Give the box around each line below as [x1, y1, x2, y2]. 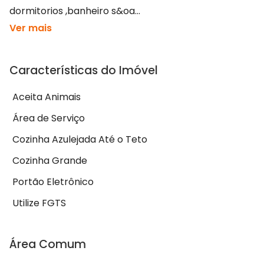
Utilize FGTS [12, 196, 66, 210]
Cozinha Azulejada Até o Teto [12, 133, 147, 147]
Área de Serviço [12, 111, 85, 126]
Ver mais [9, 21, 52, 35]
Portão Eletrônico [12, 175, 94, 189]
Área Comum [9, 236, 86, 253]
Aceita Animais [12, 90, 81, 104]
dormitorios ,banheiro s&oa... [9, 4, 140, 18]
